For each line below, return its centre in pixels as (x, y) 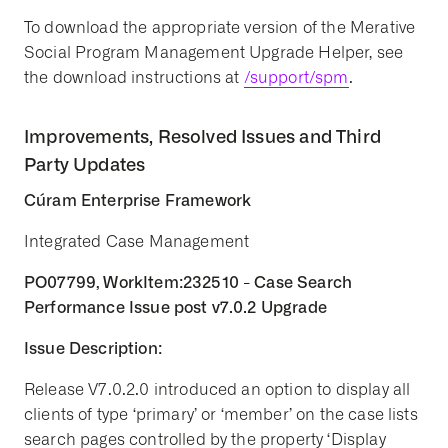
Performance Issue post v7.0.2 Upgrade (175, 307)
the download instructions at (132, 77)
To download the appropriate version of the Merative (220, 27)
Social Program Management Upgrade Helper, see (214, 52)
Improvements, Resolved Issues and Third (203, 136)
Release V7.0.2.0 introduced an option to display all (217, 389)
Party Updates (85, 164)
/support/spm (296, 77)
